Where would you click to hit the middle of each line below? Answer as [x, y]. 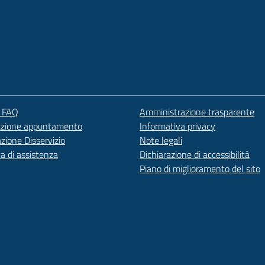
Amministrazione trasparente [197, 112]
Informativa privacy [177, 126]
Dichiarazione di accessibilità [195, 154]
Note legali [161, 140]
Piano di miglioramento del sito [200, 168]
